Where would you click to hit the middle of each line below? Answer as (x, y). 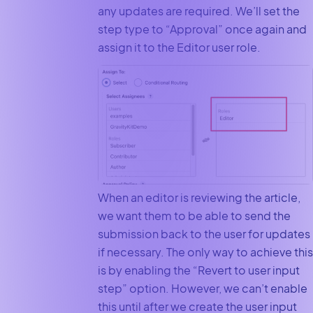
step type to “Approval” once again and (202, 29)
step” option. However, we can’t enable (202, 288)
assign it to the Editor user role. (179, 48)
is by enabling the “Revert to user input (198, 270)
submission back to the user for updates (204, 233)
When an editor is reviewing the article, (199, 197)
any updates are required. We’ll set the (198, 11)
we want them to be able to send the (194, 215)
